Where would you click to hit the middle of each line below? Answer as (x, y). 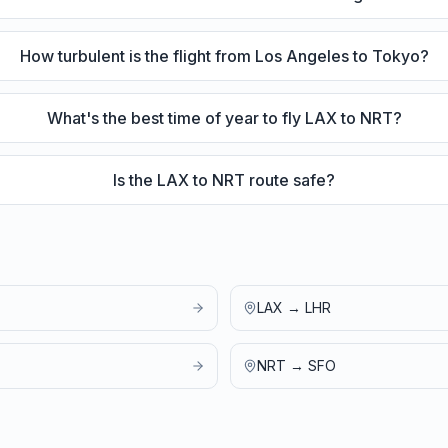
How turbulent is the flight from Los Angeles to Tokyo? (224, 56)
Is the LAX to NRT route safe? (224, 180)
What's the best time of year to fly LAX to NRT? (224, 118)
